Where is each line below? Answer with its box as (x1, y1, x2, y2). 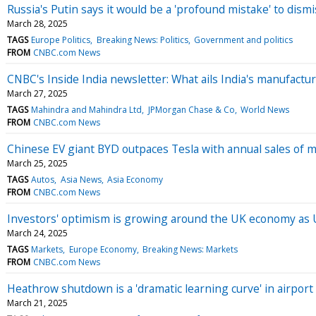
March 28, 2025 (7, 17, 68, 30)
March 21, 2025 (7, 296, 68, 309)
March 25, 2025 (7, 157, 68, 169)
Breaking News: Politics (96, 33, 188, 46)
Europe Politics (31, 33, 91, 46)
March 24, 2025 (7, 226, 68, 239)
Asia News (60, 173, 102, 186)
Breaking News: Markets (142, 243, 238, 255)
